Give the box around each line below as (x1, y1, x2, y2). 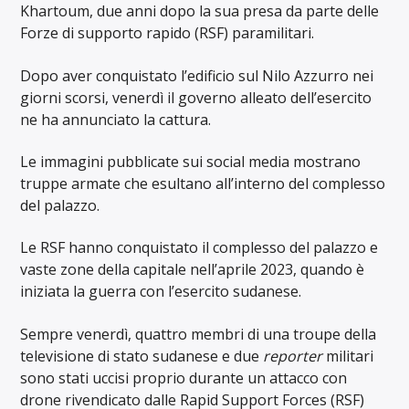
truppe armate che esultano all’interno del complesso (20, 173, 386, 194)
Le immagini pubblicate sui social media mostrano (20, 152, 362, 173)
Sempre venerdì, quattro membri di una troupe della (20, 323, 377, 344)
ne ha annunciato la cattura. (20, 109, 212, 130)
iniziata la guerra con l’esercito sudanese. (20, 281, 302, 302)
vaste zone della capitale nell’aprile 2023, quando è (20, 259, 365, 280)
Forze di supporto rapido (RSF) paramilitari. (20, 23, 315, 44)
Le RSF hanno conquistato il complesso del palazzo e (20, 237, 379, 258)
